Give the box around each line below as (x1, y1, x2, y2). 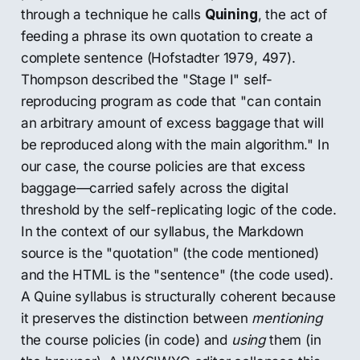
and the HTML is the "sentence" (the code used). (20, 266, 333, 283)
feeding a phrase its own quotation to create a (20, 27, 313, 44)
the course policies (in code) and (20, 331, 231, 348)
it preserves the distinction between (20, 309, 252, 326)
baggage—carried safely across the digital (20, 179, 288, 196)
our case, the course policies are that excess (20, 157, 306, 174)
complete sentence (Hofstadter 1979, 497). (20, 49, 296, 66)
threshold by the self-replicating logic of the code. (20, 201, 337, 218)
